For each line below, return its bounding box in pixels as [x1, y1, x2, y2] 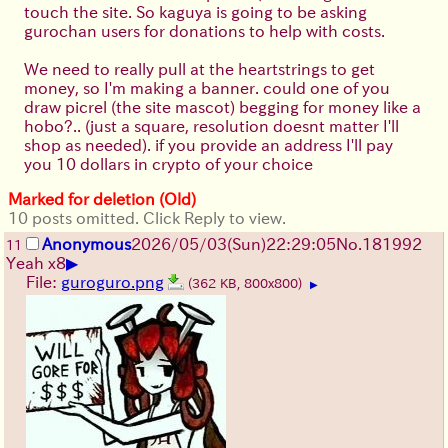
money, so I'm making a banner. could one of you [24, 79, 390, 96]
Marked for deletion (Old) [8, 190, 196, 207]
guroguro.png [61, 273, 164, 290]
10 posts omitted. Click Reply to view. [8, 209, 286, 226]
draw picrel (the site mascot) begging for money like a [24, 98, 421, 115]
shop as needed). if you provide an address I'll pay [24, 136, 393, 153]
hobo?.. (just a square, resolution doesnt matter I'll [24, 117, 399, 134]
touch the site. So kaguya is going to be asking [24, 3, 367, 20]
